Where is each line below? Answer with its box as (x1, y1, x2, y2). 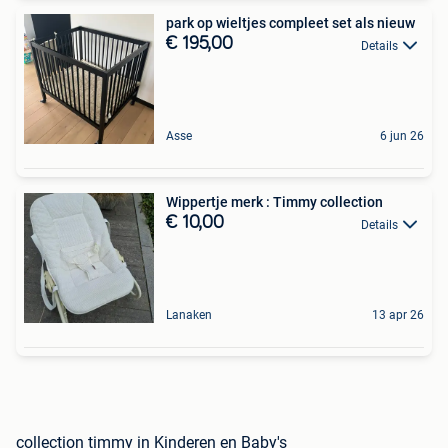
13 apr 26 (372, 308, 424, 323)
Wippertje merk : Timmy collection (166, 194, 383, 211)
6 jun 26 (380, 129, 424, 144)
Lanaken (166, 308, 212, 323)
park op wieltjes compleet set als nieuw (166, 15, 415, 32)
